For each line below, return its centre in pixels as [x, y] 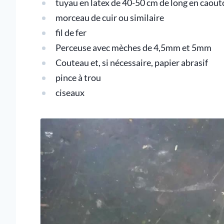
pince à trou [78, 78]
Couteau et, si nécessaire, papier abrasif [131, 63]
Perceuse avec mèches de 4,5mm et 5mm [133, 48]
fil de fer [71, 33]
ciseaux [70, 93]
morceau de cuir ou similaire [109, 18]
